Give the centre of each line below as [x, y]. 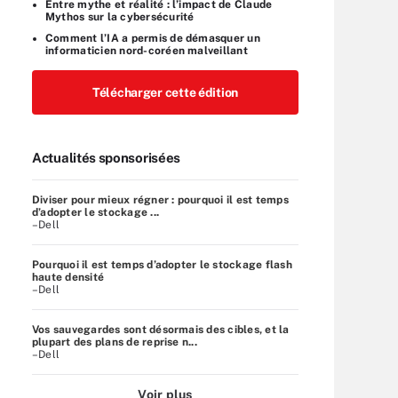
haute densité [68, 277]
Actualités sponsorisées [107, 157]
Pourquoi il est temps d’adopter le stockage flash [162, 264]
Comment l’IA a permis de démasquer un [153, 38]
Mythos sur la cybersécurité [120, 16]
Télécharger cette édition [165, 92]
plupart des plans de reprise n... [115, 342]
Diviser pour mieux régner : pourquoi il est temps [160, 199]
